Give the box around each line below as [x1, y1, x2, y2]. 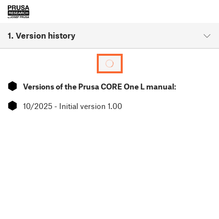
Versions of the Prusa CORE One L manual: [23, 82, 176, 91]
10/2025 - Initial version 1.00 [23, 101, 122, 110]
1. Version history [8, 30, 75, 40]
